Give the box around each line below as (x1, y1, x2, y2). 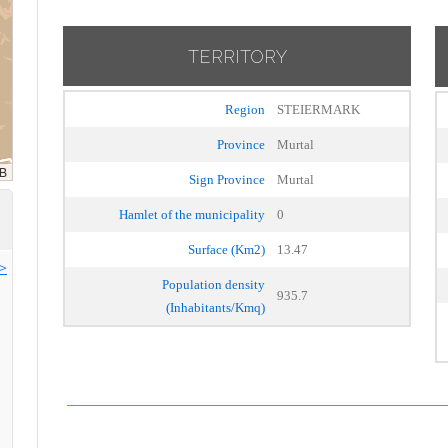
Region (225, 102, 265, 117)
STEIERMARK (277, 102, 360, 117)
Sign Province (189, 172, 265, 187)
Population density (162, 277, 265, 292)
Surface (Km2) (188, 242, 265, 257)
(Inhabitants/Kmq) (166, 300, 265, 315)
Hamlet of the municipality (119, 207, 265, 222)
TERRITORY (187, 46, 287, 67)
